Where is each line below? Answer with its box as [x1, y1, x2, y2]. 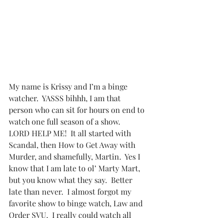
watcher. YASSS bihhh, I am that [9, 93, 123, 103]
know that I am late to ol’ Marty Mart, [9, 163, 142, 173]
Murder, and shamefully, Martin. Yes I [9, 151, 142, 162]
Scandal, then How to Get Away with [9, 140, 137, 150]
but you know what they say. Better [9, 175, 134, 185]
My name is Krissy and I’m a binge [9, 81, 129, 91]
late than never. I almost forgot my [9, 186, 133, 197]
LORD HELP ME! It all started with [9, 128, 133, 138]
